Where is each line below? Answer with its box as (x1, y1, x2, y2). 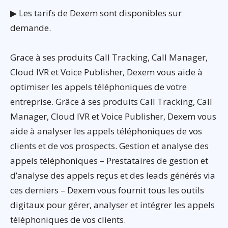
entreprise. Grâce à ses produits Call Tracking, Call (10, 96, 212, 108)
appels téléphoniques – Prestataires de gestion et (10, 155, 208, 167)
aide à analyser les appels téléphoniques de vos (10, 125, 202, 137)
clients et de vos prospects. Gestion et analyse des (10, 140, 209, 152)
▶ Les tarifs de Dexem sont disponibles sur (10, 7, 182, 19)
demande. (10, 22, 51, 34)
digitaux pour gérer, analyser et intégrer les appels (10, 199, 215, 211)
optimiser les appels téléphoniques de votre (10, 81, 187, 93)
